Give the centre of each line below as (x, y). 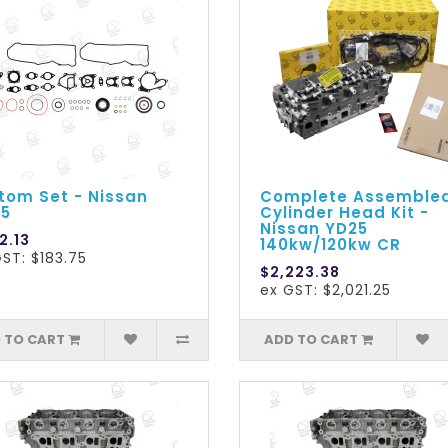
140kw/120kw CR (330, 245)
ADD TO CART (310, 340)
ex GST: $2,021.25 (325, 290)
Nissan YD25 (313, 229)
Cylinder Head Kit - (344, 213)
